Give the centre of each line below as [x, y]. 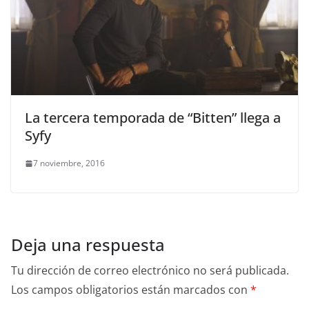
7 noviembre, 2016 [69, 163]
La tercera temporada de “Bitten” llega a [153, 118]
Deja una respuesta [88, 245]
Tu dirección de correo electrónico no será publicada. [150, 271]
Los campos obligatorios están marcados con [131, 290]
